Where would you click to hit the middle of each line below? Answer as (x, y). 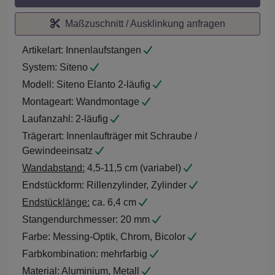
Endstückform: (53, 185)
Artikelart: (43, 50)
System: (40, 67)
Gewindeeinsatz (59, 150)
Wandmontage (108, 101)
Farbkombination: (60, 254)
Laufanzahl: (48, 118)
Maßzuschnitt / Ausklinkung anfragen (142, 23)
